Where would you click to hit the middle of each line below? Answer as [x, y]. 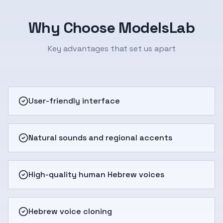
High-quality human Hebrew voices [96, 174]
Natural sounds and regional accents [100, 138]
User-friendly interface [74, 101]
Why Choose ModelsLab [111, 28]
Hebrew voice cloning [70, 211]
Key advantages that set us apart [111, 49]
